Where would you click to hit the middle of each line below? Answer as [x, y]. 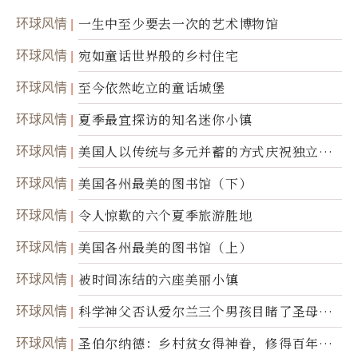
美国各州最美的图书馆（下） [165, 184]
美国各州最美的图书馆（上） [165, 248]
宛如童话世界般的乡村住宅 [159, 56]
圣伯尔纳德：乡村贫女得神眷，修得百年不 [205, 344]
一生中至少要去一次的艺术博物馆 [179, 24]
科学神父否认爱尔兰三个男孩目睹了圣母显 [205, 312]
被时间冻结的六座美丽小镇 [159, 280]
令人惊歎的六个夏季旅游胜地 [165, 216]
